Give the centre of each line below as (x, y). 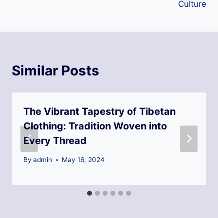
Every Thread (55, 141)
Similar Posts (55, 71)
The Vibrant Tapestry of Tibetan (100, 112)
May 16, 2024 (83, 160)
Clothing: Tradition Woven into (95, 126)
